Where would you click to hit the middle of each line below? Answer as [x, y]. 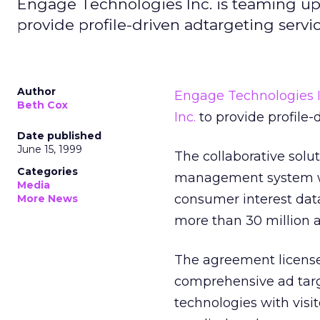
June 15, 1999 [50, 149]
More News [47, 199]
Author [36, 91]
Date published [59, 136]
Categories [47, 171]
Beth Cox [42, 105]
